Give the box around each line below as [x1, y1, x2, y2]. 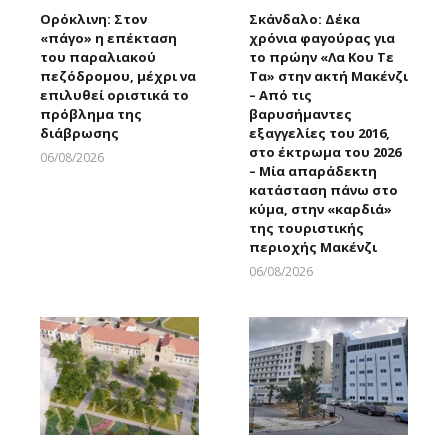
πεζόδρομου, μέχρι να [40, 66, 196, 85]
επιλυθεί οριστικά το [40, 85, 189, 104]
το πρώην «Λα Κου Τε [249, 47, 394, 66]
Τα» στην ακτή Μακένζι [249, 66, 408, 85]
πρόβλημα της [40, 104, 142, 123]
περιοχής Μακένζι [249, 237, 377, 256]
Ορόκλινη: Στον [40, 9, 147, 28]
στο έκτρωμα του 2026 [249, 142, 401, 161]
